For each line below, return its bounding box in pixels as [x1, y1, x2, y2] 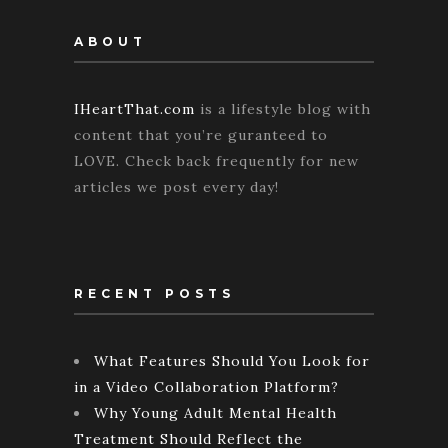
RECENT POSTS [74, 286, 235, 302]
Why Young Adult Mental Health [94, 404, 337, 423]
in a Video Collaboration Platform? [74, 378, 339, 397]
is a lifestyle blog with [195, 100, 371, 119]
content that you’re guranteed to [74, 126, 328, 145]
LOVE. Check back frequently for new [74, 152, 359, 171]
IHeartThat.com [74, 100, 195, 119]
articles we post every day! [74, 178, 279, 197]
